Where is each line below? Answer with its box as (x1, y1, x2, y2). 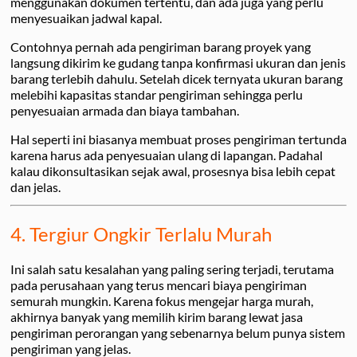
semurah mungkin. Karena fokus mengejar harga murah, (10, 292, 313, 308)
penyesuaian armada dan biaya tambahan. (10, 103, 239, 119)
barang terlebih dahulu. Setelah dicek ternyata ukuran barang (10, 71, 343, 87)
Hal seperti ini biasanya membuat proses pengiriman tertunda (10, 131, 347, 147)
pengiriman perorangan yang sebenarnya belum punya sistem (10, 324, 345, 340)
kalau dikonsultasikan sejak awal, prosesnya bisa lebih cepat (10, 163, 335, 179)
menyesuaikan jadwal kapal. (10, 10, 162, 26)
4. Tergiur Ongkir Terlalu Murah (10, 222, 272, 245)
